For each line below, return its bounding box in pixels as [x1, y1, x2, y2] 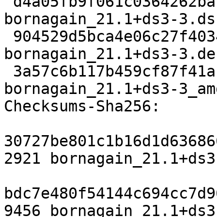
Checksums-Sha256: [4, 97, 160, 115]
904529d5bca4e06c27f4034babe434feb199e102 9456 [4, 28, 13, 46]
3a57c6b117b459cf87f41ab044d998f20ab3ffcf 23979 [4, 62, 13, 80]
